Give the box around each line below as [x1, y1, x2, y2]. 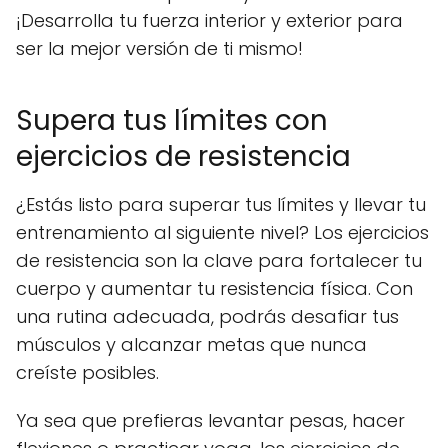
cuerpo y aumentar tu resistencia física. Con [16, 275, 413, 301]
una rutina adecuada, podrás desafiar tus [16, 303, 399, 329]
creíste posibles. [16, 359, 159, 385]
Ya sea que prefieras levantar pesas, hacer [16, 407, 405, 433]
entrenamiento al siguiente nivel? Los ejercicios [16, 219, 429, 245]
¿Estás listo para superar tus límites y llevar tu [16, 191, 426, 217]
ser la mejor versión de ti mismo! [16, 35, 303, 61]
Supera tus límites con [16, 100, 328, 140]
